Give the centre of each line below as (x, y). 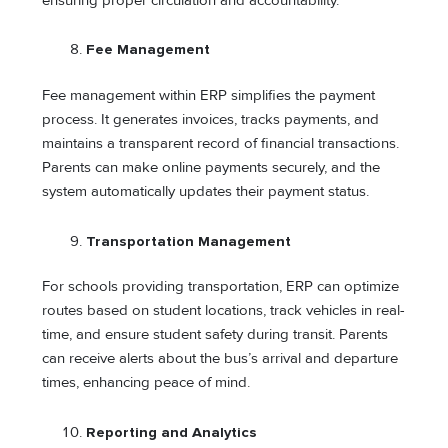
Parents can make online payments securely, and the (211, 167)
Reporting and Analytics (172, 432)
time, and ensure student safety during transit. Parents (215, 335)
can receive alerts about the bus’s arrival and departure (220, 359)
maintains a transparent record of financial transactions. (221, 143)
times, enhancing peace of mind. (146, 383)
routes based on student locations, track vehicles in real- (224, 311)
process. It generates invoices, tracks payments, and (211, 119)
